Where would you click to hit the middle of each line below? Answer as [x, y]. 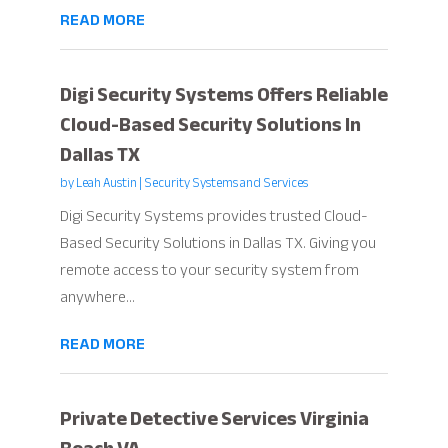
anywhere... [97, 296]
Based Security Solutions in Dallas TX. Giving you [217, 242]
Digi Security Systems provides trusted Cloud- [213, 215]
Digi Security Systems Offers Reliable [223, 94]
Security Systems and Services [225, 182]
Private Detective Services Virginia [214, 418]
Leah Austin [106, 182]
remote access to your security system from [209, 269]
